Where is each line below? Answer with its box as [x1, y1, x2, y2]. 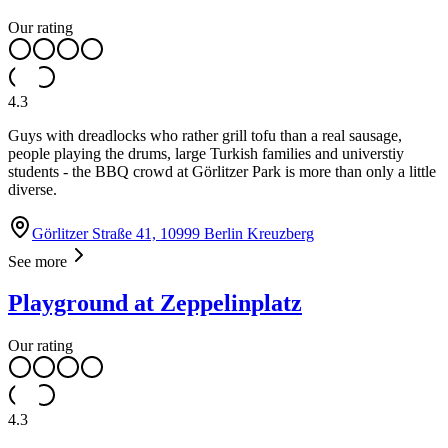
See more [8, 252, 67, 270]
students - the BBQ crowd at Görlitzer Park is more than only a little [8, 162, 436, 180]
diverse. [8, 180, 57, 198]
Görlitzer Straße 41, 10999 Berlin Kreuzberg [32, 224, 314, 242]
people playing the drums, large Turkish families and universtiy [8, 144, 404, 162]
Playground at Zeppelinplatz [8, 290, 302, 317]
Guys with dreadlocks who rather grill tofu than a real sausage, [8, 126, 402, 144]
